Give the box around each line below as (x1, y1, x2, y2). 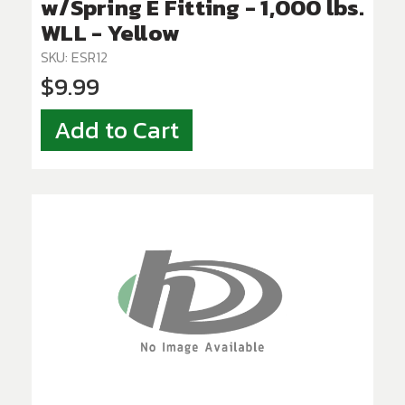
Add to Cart (54, 112, 179, 149)
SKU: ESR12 (41, 46, 108, 69)
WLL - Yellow (41, 15, 180, 51)
